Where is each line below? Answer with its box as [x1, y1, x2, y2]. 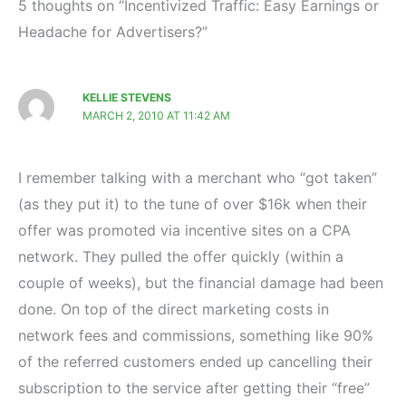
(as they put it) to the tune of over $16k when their [18, 194, 367, 213]
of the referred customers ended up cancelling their [18, 352, 372, 371]
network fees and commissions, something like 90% [18, 325, 373, 344]
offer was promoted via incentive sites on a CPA [18, 220, 351, 239]
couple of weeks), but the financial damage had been [18, 273, 383, 292]
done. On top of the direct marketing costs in [18, 299, 329, 318]
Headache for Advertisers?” [18, 23, 208, 42]
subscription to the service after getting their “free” [18, 378, 370, 397]
